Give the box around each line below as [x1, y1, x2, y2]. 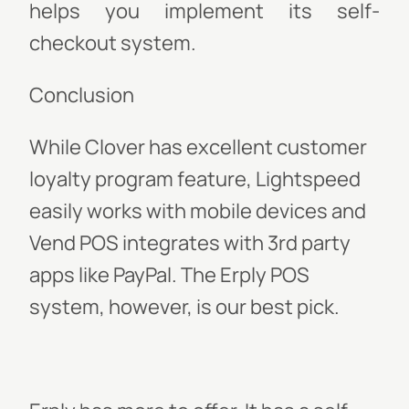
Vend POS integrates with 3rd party [29, 229, 351, 257]
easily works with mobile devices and [29, 197, 366, 225]
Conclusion [29, 81, 134, 109]
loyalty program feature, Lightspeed [29, 165, 361, 193]
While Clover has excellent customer [29, 133, 367, 161]
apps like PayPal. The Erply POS [29, 261, 309, 288]
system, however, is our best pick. [29, 293, 343, 320]
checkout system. [29, 29, 196, 57]
